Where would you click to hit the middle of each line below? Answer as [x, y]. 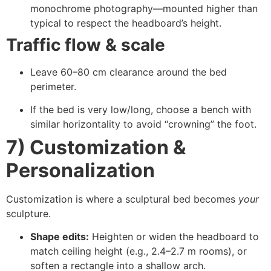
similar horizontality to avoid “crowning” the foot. [143, 124]
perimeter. [53, 86]
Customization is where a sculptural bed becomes [122, 199]
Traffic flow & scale [86, 44]
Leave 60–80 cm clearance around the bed [129, 72]
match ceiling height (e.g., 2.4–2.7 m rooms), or [139, 251]
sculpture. [28, 214]
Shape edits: [60, 237]
